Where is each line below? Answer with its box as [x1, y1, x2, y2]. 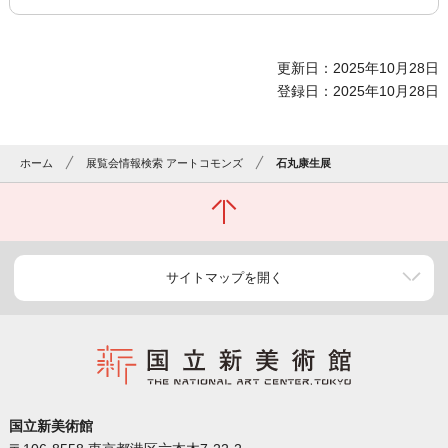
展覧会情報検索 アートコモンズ [86, 157, 244, 170]
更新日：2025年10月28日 [277, 60, 440, 77]
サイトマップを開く [165, 270, 283, 286]
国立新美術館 [8, 418, 93, 435]
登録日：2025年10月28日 [277, 83, 440, 100]
